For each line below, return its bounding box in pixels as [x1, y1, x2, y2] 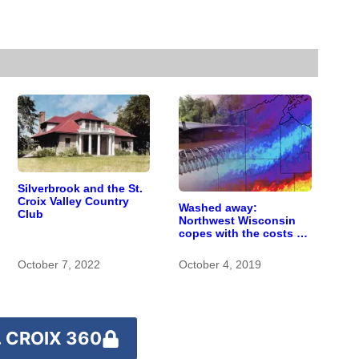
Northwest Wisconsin [179, 214, 296, 228]
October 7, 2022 [18, 258, 101, 272]
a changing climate [179, 240, 284, 253]
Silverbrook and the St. [18, 182, 143, 196]
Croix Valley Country [18, 195, 130, 208]
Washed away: [179, 201, 258, 215]
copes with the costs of [179, 227, 309, 240]
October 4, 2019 [179, 258, 262, 272]
